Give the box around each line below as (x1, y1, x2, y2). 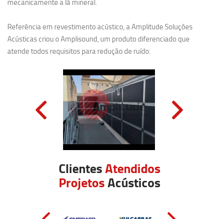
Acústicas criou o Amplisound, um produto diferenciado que (7, 34, 190, 44)
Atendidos (105, 159, 160, 177)
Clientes (59, 159, 105, 177)
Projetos (59, 173, 105, 192)
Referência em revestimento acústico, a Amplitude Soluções (7, 22, 193, 32)
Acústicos (105, 173, 160, 192)
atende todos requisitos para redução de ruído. (7, 46, 151, 56)
